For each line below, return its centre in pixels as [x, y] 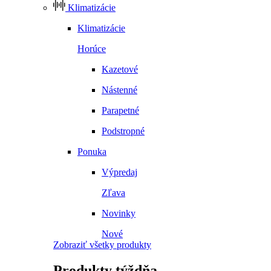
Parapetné [120, 111]
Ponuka [92, 152]
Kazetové [120, 70]
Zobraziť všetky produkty [102, 245]
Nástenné [119, 90]
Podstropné [123, 131]
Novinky [119, 214]
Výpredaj [119, 172]
